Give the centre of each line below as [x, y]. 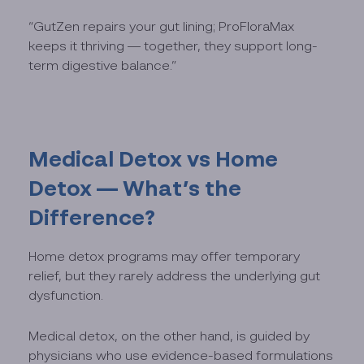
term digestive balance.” [103, 65]
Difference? [92, 217]
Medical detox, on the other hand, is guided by [169, 336]
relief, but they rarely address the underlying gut [175, 276]
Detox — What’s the [135, 188]
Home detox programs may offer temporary [165, 256]
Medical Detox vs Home [154, 159]
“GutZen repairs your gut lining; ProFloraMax [162, 26]
